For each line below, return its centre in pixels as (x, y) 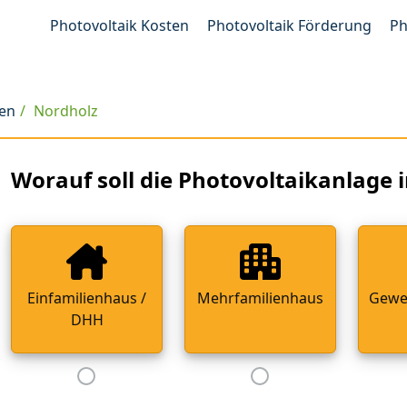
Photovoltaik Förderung (289, 25)
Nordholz (66, 111)
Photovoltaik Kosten (119, 25)
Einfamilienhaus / (87, 298)
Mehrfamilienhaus (261, 298)
